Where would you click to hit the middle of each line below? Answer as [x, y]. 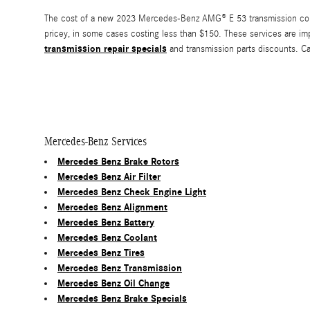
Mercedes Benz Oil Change [113, 284]
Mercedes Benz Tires [101, 253]
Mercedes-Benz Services [95, 142]
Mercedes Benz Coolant [107, 238]
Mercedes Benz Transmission [120, 268]
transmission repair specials [106, 49]
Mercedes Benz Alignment [112, 208]
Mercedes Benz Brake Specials [122, 299]
